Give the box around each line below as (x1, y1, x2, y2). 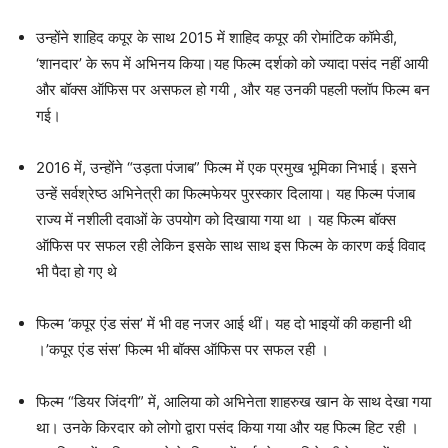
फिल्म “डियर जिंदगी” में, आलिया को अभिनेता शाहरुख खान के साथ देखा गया (36, 392, 431, 412)
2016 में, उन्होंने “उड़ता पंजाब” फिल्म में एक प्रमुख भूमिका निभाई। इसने (36, 158, 417, 178)
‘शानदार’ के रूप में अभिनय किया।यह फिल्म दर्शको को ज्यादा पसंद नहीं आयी (36, 54, 428, 74)
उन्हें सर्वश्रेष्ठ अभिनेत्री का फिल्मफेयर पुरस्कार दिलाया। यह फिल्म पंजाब (36, 184, 415, 204)
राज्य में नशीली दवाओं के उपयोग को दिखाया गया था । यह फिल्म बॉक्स (36, 210, 396, 230)
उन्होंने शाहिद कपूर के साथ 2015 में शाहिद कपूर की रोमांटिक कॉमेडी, (36, 28, 397, 48)
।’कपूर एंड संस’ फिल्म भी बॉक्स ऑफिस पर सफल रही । (36, 340, 329, 360)
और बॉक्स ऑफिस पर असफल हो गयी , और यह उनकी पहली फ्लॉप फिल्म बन (36, 80, 430, 100)
